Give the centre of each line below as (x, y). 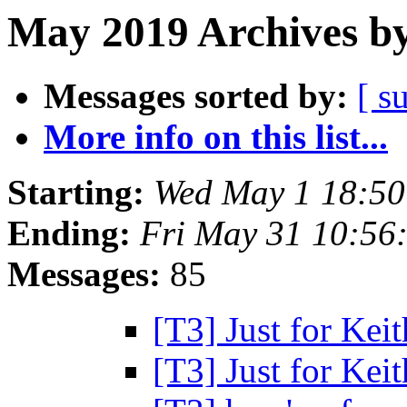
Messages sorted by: (196, 96)
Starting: (76, 193)
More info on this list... (216, 137)
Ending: (69, 233)
